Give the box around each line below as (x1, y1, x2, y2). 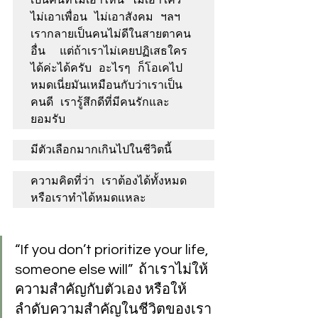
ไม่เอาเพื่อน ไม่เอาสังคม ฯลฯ (31, 10, 180, 23)
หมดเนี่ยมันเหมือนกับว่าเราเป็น (31, 78, 182, 92)
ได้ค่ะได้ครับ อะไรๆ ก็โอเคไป (31, 61, 182, 75)
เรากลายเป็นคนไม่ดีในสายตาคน (31, 27, 191, 40)
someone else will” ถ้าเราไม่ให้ (15, 263, 208, 277)
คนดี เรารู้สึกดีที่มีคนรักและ (31, 95, 170, 109)
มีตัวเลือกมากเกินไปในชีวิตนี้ (31, 143, 172, 156)
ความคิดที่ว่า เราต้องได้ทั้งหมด (31, 174, 187, 187)
